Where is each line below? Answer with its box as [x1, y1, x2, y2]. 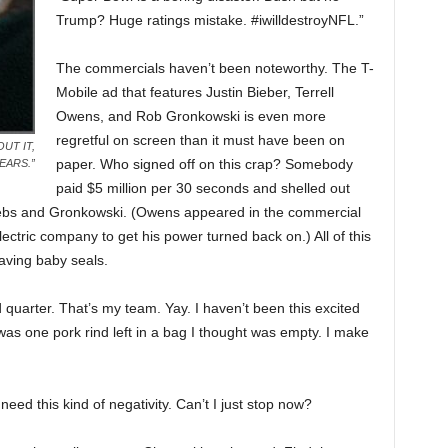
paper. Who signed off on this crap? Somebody [55, 156, 353, 172]
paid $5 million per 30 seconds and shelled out [55, 180, 350, 196]
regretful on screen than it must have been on [55, 132, 345, 148]
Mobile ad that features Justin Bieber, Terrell [55, 84, 334, 100]
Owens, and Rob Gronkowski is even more [55, 108, 326, 124]
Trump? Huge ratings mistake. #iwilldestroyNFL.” [55, 12, 364, 28]
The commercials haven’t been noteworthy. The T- [55, 60, 374, 76]
